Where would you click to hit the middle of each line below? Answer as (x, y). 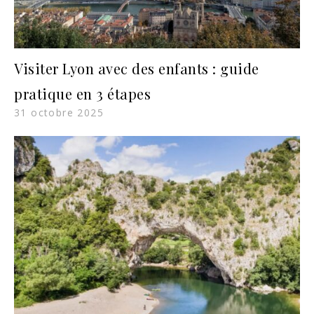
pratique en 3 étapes (82, 94)
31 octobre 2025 (59, 113)
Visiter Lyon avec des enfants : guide (137, 69)
